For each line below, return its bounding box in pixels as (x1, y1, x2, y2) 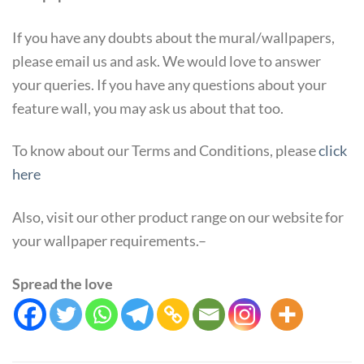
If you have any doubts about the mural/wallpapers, (12, 28, 335, 46)
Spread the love (12, 274, 113, 292)
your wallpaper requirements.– (12, 232, 206, 250)
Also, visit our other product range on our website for (12, 208, 344, 227)
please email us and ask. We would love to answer (12, 51, 321, 70)
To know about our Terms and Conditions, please (12, 141, 318, 160)
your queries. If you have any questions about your (12, 75, 327, 93)
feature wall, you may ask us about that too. (12, 98, 284, 117)
